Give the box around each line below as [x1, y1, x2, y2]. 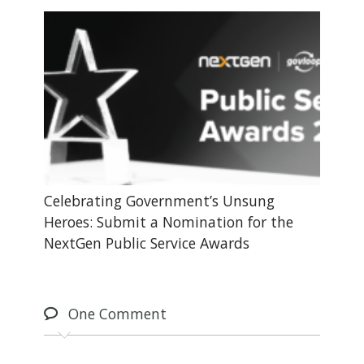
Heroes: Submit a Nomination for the [43, 211, 293, 232]
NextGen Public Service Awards [43, 232, 249, 253]
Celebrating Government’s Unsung [43, 190, 275, 210]
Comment [94, 303, 167, 323]
